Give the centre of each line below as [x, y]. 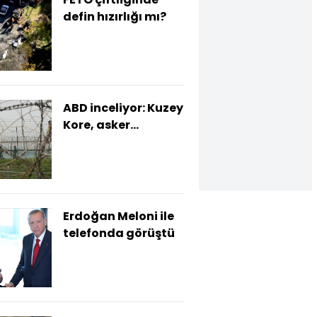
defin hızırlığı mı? [115, 17]
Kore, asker [97, 125]
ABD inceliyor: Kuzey [123, 108]
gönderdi [91, 142]
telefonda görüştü [119, 233]
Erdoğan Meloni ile [119, 216]
